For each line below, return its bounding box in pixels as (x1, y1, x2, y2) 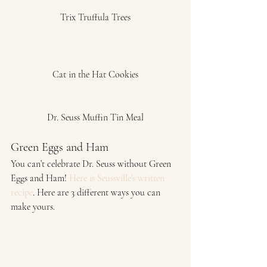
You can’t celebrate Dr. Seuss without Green (11, 158, 173, 170)
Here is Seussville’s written (69, 172, 167, 184)
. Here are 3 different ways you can (33, 187, 163, 198)
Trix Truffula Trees (60, 11, 131, 23)
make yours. (11, 201, 57, 213)
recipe (11, 187, 33, 198)
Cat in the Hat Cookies (52, 69, 138, 80)
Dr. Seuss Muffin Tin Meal (47, 111, 144, 123)
